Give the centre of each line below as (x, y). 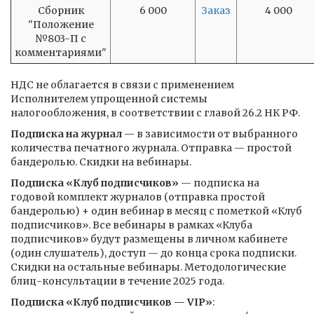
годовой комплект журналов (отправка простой (138, 197)
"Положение (61, 25)
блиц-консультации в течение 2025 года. (117, 281)
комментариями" (61, 53)
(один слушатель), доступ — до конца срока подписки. (153, 253)
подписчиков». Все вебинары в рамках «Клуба (131, 225)
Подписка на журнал (66, 134)
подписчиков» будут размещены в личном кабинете (149, 239)
